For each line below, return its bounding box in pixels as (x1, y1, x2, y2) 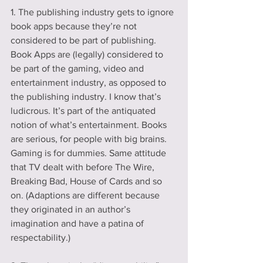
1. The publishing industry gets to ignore (11, 6, 176, 17)
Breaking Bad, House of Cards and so (11, 176, 164, 186)
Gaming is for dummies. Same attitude (11, 147, 168, 158)
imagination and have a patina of (11, 218, 146, 228)
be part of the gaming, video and (11, 63, 146, 73)
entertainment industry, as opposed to (11, 77, 168, 87)
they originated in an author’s (11, 204, 133, 214)
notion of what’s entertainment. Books (11, 119, 169, 130)
